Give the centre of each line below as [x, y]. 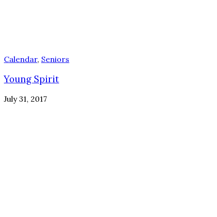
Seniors [55, 59]
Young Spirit [31, 79]
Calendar [21, 59]
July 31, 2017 [25, 99]
